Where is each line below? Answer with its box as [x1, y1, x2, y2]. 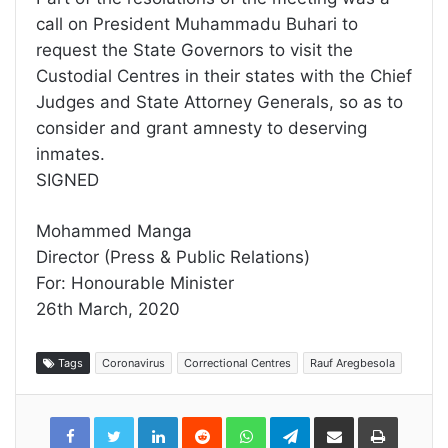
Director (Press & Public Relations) [36, 247, 310, 268]
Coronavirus [102, 356, 165, 371]
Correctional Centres [184, 356, 291, 371]
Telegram [309, 413, 366, 430]
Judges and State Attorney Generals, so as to [36, 92, 403, 113]
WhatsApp [265, 413, 330, 430]
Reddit [221, 413, 261, 430]
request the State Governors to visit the [36, 40, 353, 61]
